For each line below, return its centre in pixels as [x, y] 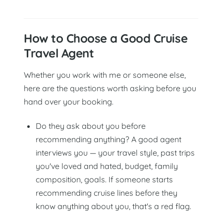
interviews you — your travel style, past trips [115, 152]
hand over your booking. [69, 102]
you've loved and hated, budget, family [107, 166]
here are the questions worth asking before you [110, 88]
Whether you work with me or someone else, [105, 75]
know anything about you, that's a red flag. [113, 206]
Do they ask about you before [91, 126]
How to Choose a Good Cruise [106, 38]
